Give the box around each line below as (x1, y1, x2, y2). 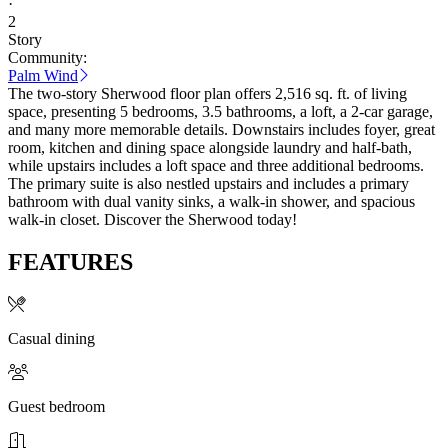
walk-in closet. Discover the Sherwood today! (8, 210, 297, 228)
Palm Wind (8, 66, 78, 84)
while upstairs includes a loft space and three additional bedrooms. (8, 156, 424, 174)
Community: (8, 48, 87, 66)
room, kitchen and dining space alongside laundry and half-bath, (8, 138, 412, 156)
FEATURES (8, 248, 133, 275)
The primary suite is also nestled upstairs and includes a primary (8, 174, 409, 192)
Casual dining (8, 329, 95, 347)
